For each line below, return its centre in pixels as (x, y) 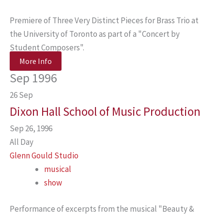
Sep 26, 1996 (34, 128)
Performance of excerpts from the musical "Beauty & (102, 209)
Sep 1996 (33, 78)
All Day (22, 142)
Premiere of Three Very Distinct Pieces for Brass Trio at (104, 20)
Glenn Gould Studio (44, 155)
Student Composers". (47, 47)
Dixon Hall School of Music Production (105, 111)
